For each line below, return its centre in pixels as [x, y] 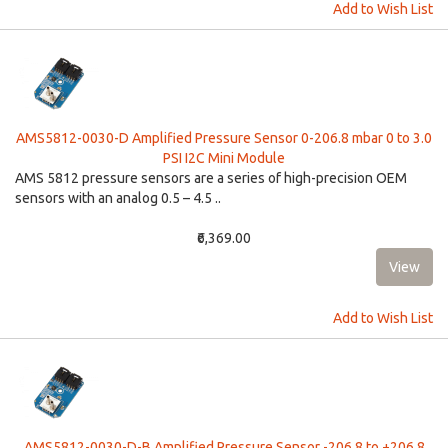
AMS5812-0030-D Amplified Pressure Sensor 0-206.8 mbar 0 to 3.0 [224, 138]
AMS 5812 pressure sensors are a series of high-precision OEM [211, 178]
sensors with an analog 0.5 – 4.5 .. [118, 198]
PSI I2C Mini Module [224, 158]
